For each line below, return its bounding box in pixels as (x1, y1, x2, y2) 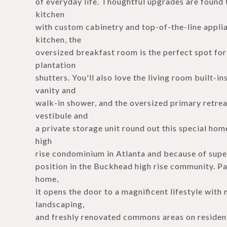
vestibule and (35, 110, 88, 120)
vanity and (35, 85, 76, 95)
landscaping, (35, 199, 85, 209)
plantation (35, 60, 76, 69)
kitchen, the (35, 34, 82, 44)
